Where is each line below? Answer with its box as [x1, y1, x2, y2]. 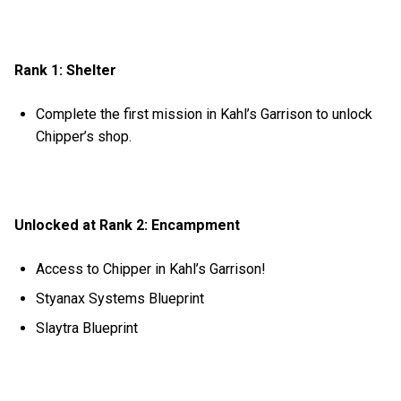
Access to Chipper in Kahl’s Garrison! [36, 260, 270, 277]
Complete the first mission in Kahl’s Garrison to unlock [36, 106, 373, 124]
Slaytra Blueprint [36, 319, 142, 337]
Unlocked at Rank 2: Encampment [14, 216, 240, 234]
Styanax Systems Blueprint [36, 289, 209, 307]
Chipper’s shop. [36, 128, 136, 146]
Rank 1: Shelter [14, 62, 120, 80]
